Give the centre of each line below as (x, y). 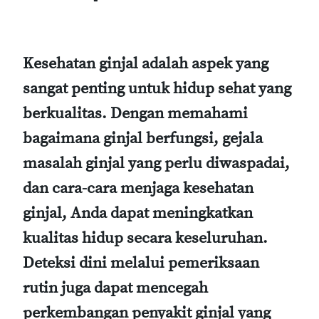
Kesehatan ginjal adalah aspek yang (146, 63)
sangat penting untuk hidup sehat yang (157, 88)
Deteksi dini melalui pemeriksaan (141, 263)
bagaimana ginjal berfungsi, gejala (143, 138)
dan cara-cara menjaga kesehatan (138, 188)
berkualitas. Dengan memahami (135, 113)
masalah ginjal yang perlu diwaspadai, (156, 163)
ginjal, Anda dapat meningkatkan (138, 213)
